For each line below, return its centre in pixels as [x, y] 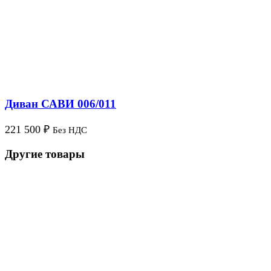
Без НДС [70, 130]
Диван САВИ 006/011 [60, 104]
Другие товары [45, 154]
